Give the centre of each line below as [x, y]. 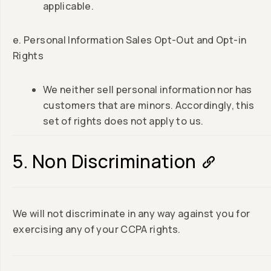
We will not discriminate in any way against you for [132, 214]
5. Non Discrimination [105, 162]
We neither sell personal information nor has [148, 90]
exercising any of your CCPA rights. [97, 230]
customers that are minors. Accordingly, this [149, 106]
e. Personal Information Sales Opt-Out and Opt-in [130, 40]
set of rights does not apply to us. [123, 121]
